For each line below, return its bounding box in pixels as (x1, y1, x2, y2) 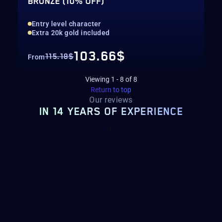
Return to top (91, 86, 131, 94)
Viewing (85, 75, 111, 83)
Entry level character (32, 20, 101, 28)
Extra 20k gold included (32, 29, 110, 37)
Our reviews (89, 95, 133, 105)
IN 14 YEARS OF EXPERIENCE (39, 106, 183, 118)
